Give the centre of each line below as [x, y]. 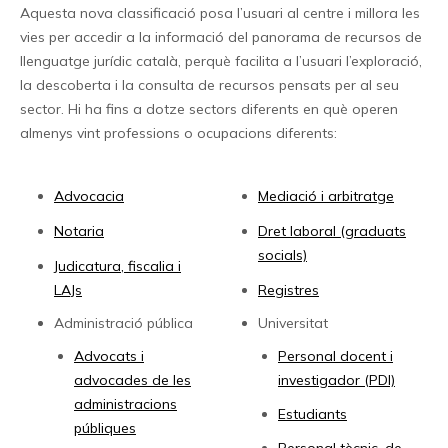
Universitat [293, 323]
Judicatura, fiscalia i [117, 266]
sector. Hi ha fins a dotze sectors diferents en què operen [209, 108]
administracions [125, 404]
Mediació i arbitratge [326, 195]
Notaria [79, 231]
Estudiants [312, 414]
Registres [288, 290]
